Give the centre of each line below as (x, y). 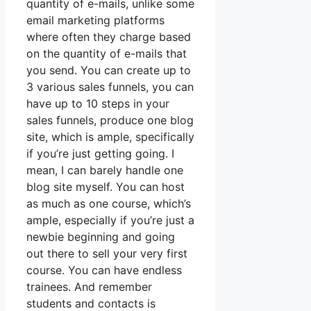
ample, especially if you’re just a (110, 220)
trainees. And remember (89, 287)
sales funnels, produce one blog (110, 120)
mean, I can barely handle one (105, 170)
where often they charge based (109, 37)
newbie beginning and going (101, 237)
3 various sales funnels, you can (110, 87)
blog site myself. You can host (106, 187)
